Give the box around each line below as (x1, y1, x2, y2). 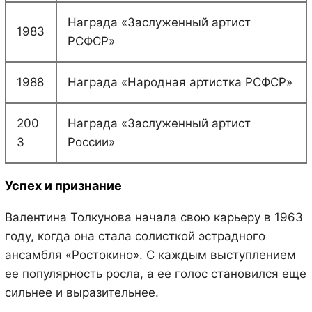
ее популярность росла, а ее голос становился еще (4, 266, 306, 281)
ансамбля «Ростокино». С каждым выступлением (4, 247, 296, 262)
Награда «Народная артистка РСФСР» (67, 75, 292, 89)
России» (67, 134, 115, 149)
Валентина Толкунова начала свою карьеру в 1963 (4, 210, 303, 224)
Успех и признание (4, 178, 122, 193)
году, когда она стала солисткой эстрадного (4, 228, 265, 243)
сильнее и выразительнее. (4, 285, 159, 299)
